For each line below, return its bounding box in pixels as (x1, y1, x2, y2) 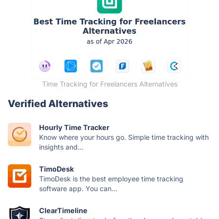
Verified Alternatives (8, 97, 108, 109)
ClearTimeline (39, 206, 88, 215)
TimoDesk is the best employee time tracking (39, 174, 183, 183)
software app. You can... (39, 184, 117, 193)
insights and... (39, 142, 84, 151)
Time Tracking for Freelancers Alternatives (42, 79, 177, 88)
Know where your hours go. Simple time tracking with (39, 132, 209, 141)
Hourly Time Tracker (39, 123, 109, 131)
